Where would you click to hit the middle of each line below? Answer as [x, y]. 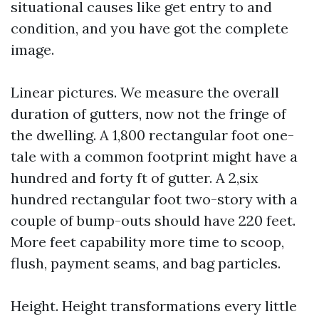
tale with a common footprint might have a [154, 156]
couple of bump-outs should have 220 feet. [153, 220]
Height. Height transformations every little [154, 306]
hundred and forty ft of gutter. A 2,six [135, 178]
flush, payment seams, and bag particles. [146, 263]
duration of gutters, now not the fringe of [148, 114]
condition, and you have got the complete [150, 28]
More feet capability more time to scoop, [147, 242]
